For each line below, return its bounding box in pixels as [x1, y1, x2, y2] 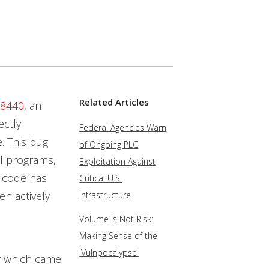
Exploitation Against [79, 156, 156, 167]
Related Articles [79, 96, 150, 108]
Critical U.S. [79, 172, 122, 184]
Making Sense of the [79, 230, 158, 241]
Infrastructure [79, 189, 131, 201]
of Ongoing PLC [79, 139, 139, 150]
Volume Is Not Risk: [79, 213, 154, 225]
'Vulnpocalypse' [79, 247, 139, 258]
